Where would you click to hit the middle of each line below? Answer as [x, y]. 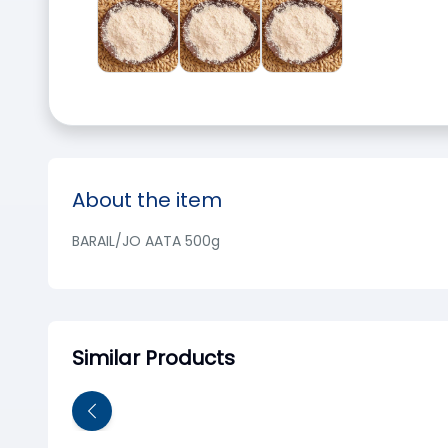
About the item [147, 200]
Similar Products [153, 358]
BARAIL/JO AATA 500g [146, 241]
